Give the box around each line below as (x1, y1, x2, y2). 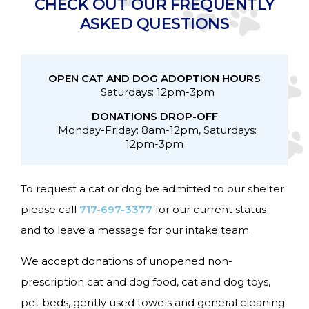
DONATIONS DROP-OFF (91, 110, 218, 123)
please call (21, 203, 79, 217)
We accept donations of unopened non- (21, 255, 232, 268)
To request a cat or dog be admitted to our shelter (21, 182, 284, 196)
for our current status (152, 203, 266, 217)
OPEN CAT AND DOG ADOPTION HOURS (48, 72, 261, 86)
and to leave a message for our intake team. (21, 223, 251, 237)
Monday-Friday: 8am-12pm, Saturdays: (52, 123, 257, 137)
